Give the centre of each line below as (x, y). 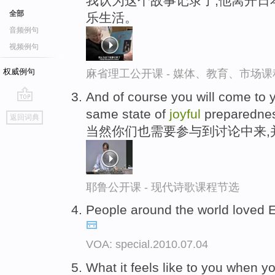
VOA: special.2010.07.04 (147, 245)
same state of (128, 114)
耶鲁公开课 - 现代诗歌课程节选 (163, 187)
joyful (185, 114)
